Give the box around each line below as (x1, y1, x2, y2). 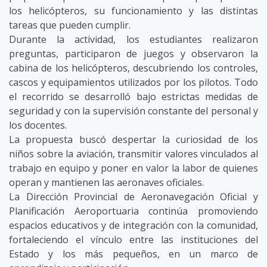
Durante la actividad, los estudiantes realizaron (9, 33, 258, 46)
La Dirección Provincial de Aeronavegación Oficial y (9, 190, 258, 203)
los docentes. (9, 119, 67, 132)
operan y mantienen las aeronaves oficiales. (9, 176, 204, 189)
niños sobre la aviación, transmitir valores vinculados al (9, 147, 258, 160)
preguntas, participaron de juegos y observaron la (9, 47, 258, 60)
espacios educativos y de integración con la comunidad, (9, 219, 258, 232)
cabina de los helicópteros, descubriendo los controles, (9, 61, 258, 74)
